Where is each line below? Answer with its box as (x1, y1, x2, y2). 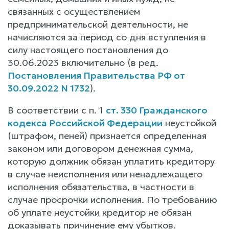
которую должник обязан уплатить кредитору (8, 155, 215, 167)
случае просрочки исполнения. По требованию (8, 193, 217, 205)
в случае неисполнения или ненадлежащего (8, 168, 202, 180)
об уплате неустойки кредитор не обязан (8, 206, 192, 218)
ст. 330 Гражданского (106, 104, 208, 116)
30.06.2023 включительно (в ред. (8, 56, 158, 68)
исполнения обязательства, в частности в (8, 180, 194, 193)
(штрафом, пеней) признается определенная (8, 129, 207, 142)
